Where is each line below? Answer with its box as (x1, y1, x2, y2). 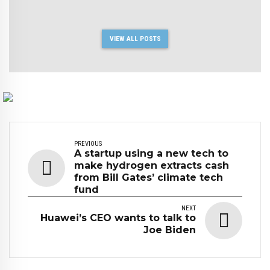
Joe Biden (143, 224, 196, 236)
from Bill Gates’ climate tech (74, 171, 223, 183)
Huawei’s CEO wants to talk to (40, 212, 196, 224)
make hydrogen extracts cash (74, 159, 229, 171)
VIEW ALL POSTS (109, 34, 161, 43)
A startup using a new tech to (74, 147, 228, 159)
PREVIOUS (74, 139, 102, 148)
